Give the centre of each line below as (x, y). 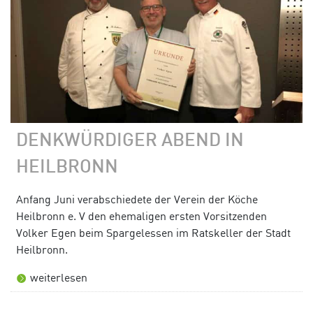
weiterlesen (59, 277)
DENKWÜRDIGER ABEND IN (130, 141)
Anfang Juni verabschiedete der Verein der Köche (137, 199)
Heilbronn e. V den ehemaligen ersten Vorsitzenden (141, 216)
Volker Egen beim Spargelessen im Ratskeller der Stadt (153, 232)
